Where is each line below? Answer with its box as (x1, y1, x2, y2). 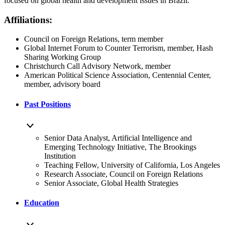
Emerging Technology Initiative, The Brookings (44, 142, 196, 151)
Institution (44, 151, 76, 160)
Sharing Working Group (24, 53, 101, 62)
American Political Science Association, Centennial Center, (24, 71, 211, 80)
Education (24, 198, 59, 207)
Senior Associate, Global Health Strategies (44, 178, 178, 187)
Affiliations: (4, 14, 52, 25)
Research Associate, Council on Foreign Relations (44, 169, 203, 178)
